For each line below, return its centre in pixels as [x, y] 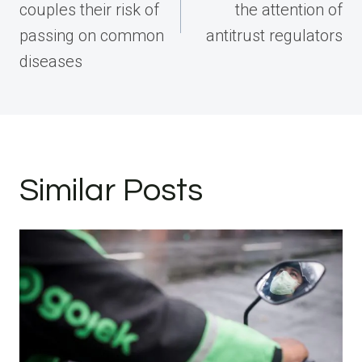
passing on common [92, 35]
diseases [51, 61]
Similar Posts [111, 190]
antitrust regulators [274, 35]
